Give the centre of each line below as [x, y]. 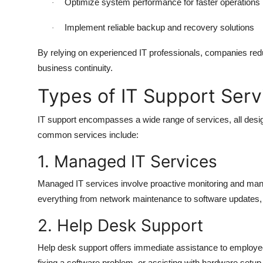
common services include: [88, 135]
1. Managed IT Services [127, 162]
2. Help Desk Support [120, 226]
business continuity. [75, 68]
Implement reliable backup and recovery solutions [159, 28]
